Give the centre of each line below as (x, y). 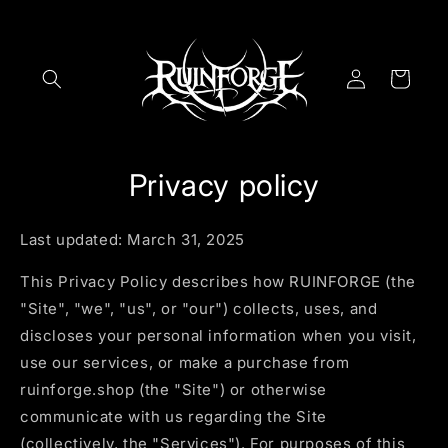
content (60, 31)
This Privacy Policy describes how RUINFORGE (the (218, 281)
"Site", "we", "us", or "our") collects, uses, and (199, 308)
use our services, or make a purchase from (185, 362)
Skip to (57, 13)
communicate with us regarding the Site (173, 416)
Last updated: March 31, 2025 (132, 239)
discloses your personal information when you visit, (218, 335)
